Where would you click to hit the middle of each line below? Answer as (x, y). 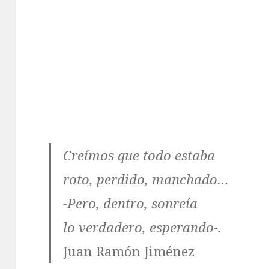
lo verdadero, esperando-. (143, 227)
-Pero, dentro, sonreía (131, 203)
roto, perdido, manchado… (146, 179)
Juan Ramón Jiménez (129, 251)
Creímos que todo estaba (139, 155)
